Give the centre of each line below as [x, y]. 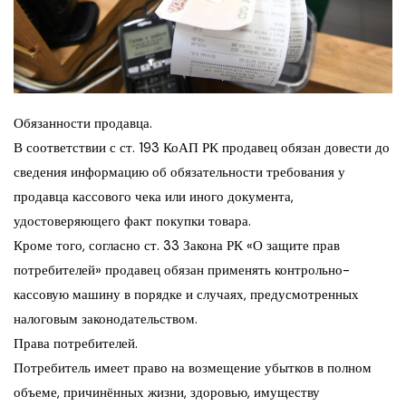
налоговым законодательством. [106, 319]
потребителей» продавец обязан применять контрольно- [182, 270]
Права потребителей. [76, 343]
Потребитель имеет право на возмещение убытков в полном [193, 367]
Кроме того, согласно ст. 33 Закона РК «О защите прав [177, 245]
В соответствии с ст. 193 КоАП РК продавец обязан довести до [202, 147]
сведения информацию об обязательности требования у [179, 172]
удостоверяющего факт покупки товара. [132, 221]
